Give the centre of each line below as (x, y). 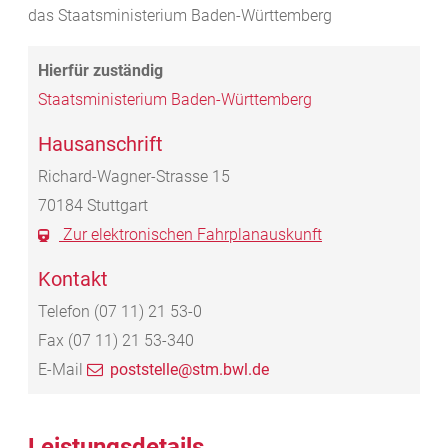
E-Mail (60, 370)
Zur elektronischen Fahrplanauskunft (190, 235)
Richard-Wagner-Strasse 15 (134, 177)
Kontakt (73, 279)
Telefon (64, 312)
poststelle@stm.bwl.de (189, 370)
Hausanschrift (100, 144)
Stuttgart (117, 206)
